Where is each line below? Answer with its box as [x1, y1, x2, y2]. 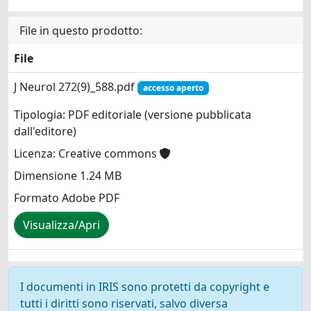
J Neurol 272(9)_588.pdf [14, 78, 137, 94]
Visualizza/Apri [23, 217, 100, 233]
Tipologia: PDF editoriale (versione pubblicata [14, 107, 251, 123]
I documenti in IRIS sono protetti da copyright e [20, 278, 269, 294]
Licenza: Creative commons [14, 146, 160, 162]
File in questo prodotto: [19, 22, 142, 38]
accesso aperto [142, 81, 203, 94]
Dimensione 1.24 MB [14, 168, 121, 184]
